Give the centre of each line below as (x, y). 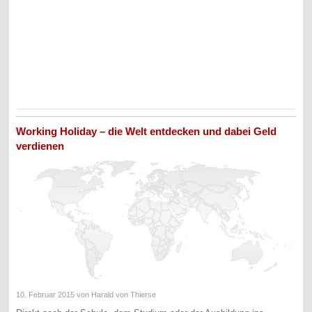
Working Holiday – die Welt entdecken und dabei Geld (147, 132)
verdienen (40, 146)
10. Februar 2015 (46, 294)
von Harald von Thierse (116, 294)
